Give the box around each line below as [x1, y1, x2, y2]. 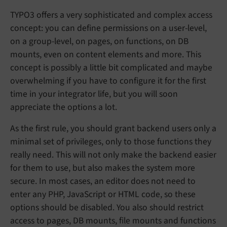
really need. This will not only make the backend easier [10, 148, 216, 162]
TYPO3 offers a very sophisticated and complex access [10, 9, 212, 22]
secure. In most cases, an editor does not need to [10, 175, 196, 188]
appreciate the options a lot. [10, 101, 117, 114]
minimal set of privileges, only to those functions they [10, 135, 211, 148]
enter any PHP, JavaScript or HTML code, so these [10, 188, 196, 201]
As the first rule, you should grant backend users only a [10, 122, 216, 135]
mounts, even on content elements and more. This [10, 48, 201, 61]
